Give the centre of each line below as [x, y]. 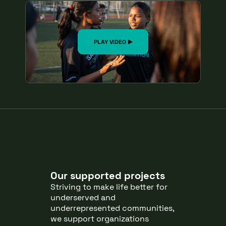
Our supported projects [108, 175]
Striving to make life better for [109, 187]
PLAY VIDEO [110, 42]
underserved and [83, 197]
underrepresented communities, [112, 208]
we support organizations [100, 218]
